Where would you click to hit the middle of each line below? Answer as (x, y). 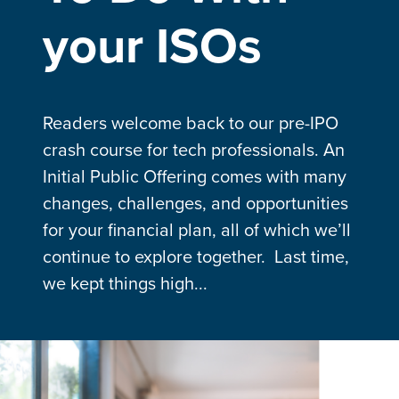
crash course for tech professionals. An (194, 150)
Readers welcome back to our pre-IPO (191, 123)
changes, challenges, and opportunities (195, 204)
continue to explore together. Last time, (196, 257)
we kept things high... (125, 284)
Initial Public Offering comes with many (195, 177)
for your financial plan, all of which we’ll (197, 230)
